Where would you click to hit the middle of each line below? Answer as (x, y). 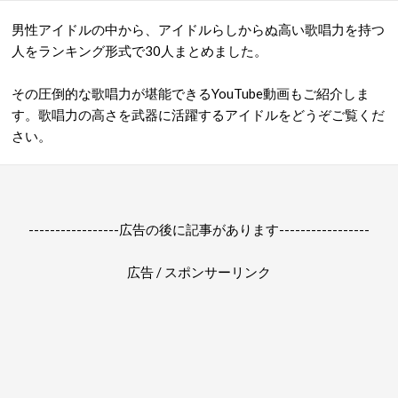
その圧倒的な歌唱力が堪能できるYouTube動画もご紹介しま (191, 93)
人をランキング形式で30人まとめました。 (139, 51)
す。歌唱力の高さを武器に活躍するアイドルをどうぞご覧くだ (198, 115)
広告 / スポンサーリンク (199, 272)
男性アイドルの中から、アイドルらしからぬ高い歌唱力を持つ (198, 29)
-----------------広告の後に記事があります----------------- (199, 229)
